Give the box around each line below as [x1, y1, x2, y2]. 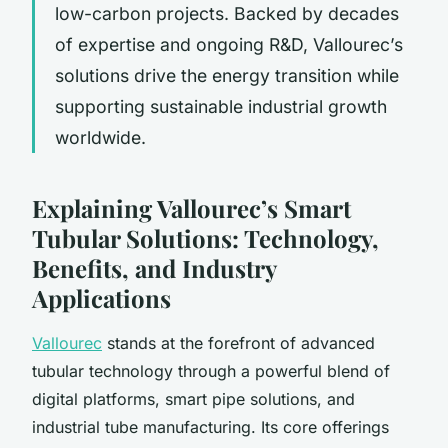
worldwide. [55, 126, 146, 148]
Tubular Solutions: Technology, [32, 221, 379, 254]
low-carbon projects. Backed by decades [55, 2, 399, 24]
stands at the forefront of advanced [102, 332, 375, 353]
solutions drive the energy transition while [55, 64, 399, 86]
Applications [32, 281, 171, 314]
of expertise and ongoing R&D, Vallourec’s [55, 33, 403, 55]
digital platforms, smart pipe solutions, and [32, 388, 355, 409]
